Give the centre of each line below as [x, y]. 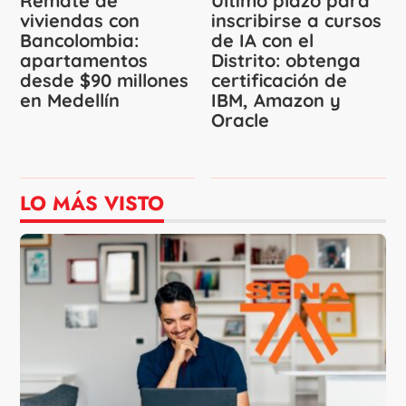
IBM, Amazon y [276, 101]
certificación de [279, 81]
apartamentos [84, 61]
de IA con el [262, 41]
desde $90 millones [105, 81]
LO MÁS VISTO [92, 203]
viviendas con [80, 21]
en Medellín [70, 101]
